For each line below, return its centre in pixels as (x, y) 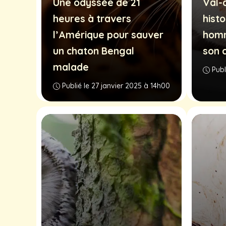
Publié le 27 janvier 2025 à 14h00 (116, 86)
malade (71, 67)
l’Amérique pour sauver (108, 35)
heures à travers (92, 18)
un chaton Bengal (93, 51)
